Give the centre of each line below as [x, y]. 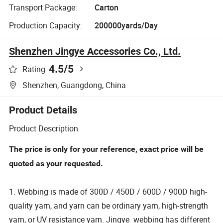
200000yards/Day [126, 25]
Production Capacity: [46, 25]
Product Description [44, 129]
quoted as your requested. [56, 164]
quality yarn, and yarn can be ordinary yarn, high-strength [109, 206]
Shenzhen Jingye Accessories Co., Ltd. [95, 51]
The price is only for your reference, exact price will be [107, 149]
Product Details [43, 110]
